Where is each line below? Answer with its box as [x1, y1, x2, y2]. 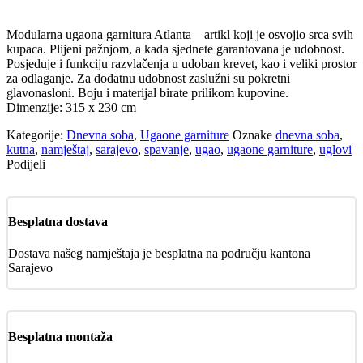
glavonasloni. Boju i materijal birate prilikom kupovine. [6, 85, 288, 100]
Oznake [233, 127, 275, 142]
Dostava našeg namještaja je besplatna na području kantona [8, 246, 310, 261]
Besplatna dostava [8, 215, 108, 229]
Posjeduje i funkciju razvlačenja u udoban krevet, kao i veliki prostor [6, 56, 357, 70]
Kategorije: [6, 127, 66, 142]
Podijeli [6, 156, 45, 171]
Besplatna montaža [8, 329, 113, 344]
